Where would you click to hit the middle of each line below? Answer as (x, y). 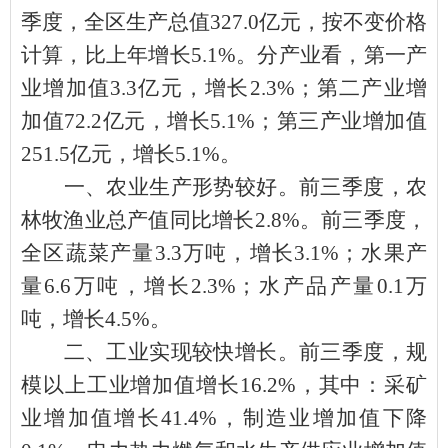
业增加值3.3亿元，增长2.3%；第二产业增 (224, 87)
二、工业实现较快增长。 (181, 351)
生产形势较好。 (224, 186)
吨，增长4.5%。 (96, 318)
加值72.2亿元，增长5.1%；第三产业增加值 (224, 120)
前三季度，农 (363, 186)
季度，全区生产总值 (115, 21)
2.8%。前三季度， (341, 219)
